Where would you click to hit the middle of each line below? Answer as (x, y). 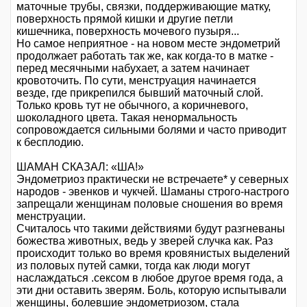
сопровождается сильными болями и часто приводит (151, 130)
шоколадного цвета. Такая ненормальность (127, 117)
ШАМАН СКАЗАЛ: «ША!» (80, 167)
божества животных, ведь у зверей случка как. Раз (145, 241)
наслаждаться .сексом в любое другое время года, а (150, 278)
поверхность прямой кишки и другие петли (125, 19)
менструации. (51, 216)
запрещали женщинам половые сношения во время (150, 204)
